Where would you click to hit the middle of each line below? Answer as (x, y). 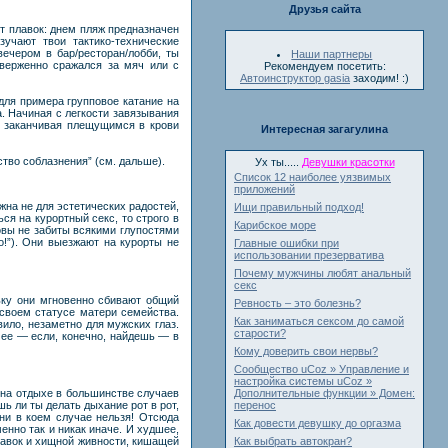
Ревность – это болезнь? (297, 303)
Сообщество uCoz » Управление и (321, 369)
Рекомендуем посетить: (324, 66)
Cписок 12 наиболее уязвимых (312, 177)
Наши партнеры (332, 54)
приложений (264, 189)
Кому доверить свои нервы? (306, 351)
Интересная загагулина (324, 129)
